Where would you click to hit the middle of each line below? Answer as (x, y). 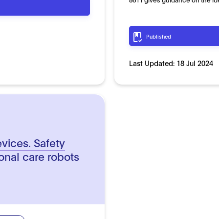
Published (158, 36)
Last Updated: (153, 63)
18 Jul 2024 (195, 63)
